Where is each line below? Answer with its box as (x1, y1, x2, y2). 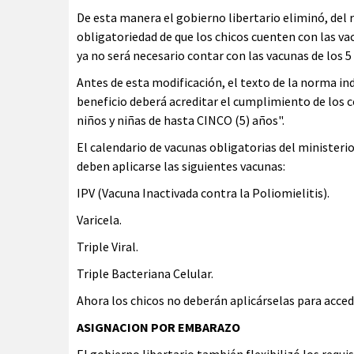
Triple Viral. (77, 239, 138, 255)
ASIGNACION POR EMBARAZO (77, 319, 240, 336)
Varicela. (77, 212, 122, 228)
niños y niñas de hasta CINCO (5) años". (77, 112, 284, 129)
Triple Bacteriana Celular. (77, 265, 213, 282)
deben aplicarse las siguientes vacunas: (77, 158, 285, 175)
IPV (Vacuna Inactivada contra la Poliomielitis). (77, 185, 330, 201)
